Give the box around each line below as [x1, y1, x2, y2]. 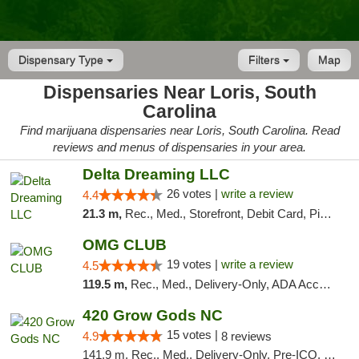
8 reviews [220, 329, 272, 343]
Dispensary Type [18, 54, 107, 67]
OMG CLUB [82, 236, 167, 253]
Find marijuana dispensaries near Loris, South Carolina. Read [19, 123, 340, 137]
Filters [248, 54, 283, 67]
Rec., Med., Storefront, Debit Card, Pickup [124, 207, 320, 220]
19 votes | [166, 257, 221, 271]
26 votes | [166, 187, 221, 200]
